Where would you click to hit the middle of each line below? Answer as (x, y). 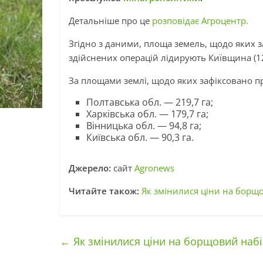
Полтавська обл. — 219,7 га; (150, 102)
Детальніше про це (110, 21)
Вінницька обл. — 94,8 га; (144, 126)
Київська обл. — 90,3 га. (140, 137)
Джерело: (90, 168)
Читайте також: (104, 191)
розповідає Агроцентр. (200, 21)
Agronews (154, 168)
